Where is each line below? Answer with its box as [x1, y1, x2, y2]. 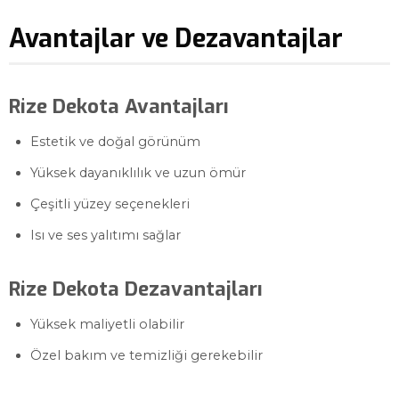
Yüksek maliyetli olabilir [30, 316, 184, 332]
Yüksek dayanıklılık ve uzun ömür [30, 165, 246, 181]
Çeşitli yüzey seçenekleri [30, 196, 190, 212]
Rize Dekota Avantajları [9, 94, 229, 119]
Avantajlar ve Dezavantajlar [9, 21, 343, 55]
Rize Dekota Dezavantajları [9, 276, 263, 302]
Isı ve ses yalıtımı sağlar [30, 227, 181, 243]
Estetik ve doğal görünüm [30, 134, 200, 150]
